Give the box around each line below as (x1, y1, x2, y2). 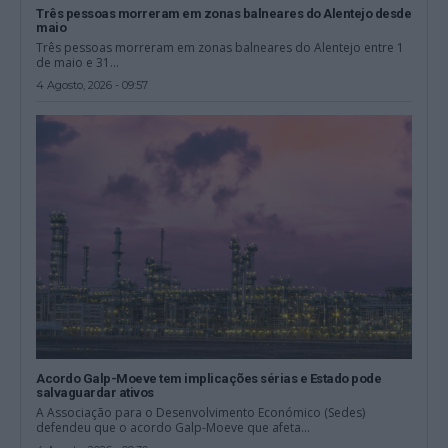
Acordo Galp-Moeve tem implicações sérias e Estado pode (36, 370, 382, 386)
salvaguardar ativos (36, 384, 154, 400)
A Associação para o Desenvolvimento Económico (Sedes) (36, 403, 366, 421)
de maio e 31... (36, 53, 120, 71)
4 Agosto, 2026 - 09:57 (36, 77, 149, 92)
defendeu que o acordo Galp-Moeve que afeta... (36, 418, 311, 436)
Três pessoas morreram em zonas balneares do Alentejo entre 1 (36, 38, 405, 56)
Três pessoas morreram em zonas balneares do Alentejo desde (36, 5, 412, 21)
